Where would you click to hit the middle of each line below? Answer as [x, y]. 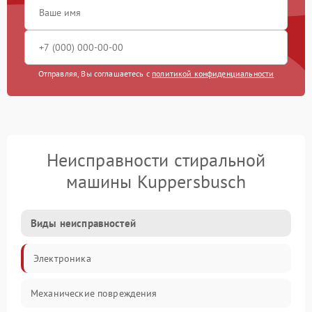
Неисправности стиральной [156, 160]
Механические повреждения [94, 294]
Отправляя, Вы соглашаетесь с [95, 74]
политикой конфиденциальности [213, 74]
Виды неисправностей [83, 224]
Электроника [62, 259]
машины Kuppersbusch [156, 182]
